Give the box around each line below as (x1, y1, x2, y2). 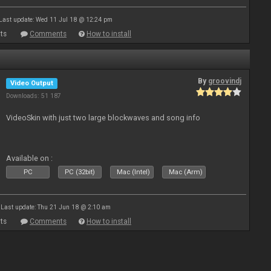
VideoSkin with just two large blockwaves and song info (6, 113, 201, 122)
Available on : (6, 154, 53, 163)
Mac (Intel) (117, 168, 151, 176)
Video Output (10, 79, 54, 87)
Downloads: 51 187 (6, 92, 62, 100)
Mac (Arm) (169, 168, 203, 176)
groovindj (208, 77, 242, 85)
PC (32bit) (65, 168, 96, 176)
